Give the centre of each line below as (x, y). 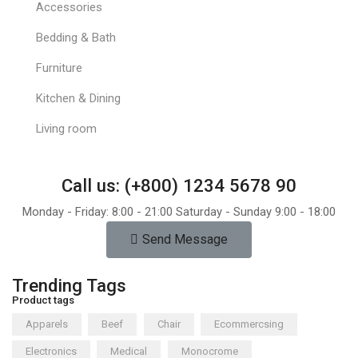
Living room (66, 128)
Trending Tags (69, 285)
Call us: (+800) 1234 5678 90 (179, 185)
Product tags (43, 300)
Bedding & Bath (76, 38)
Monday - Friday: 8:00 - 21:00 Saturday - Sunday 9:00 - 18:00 (179, 211)
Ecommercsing (249, 324)
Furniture (59, 68)
